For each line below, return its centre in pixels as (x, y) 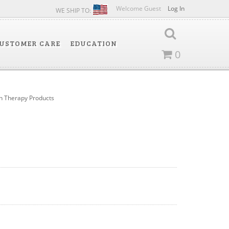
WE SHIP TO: (74, 10)
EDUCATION (94, 43)
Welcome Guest (139, 8)
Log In (176, 8)
